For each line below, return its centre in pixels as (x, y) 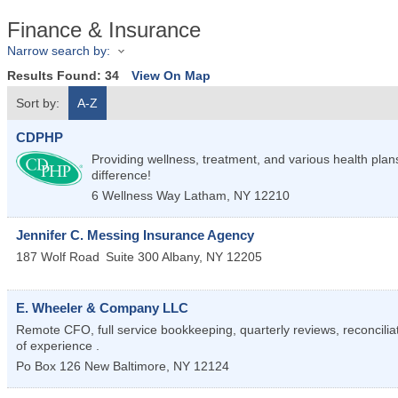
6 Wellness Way (136, 196)
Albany (180, 257)
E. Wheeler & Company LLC (102, 308)
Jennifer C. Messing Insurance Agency (135, 235)
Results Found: (56, 76)
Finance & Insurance (104, 30)
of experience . (58, 346)
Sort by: (38, 103)
